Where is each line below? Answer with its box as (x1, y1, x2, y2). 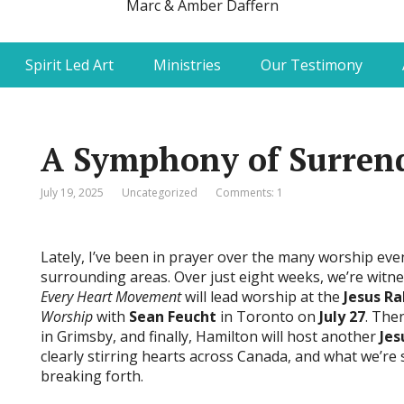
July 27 (319, 307, 366, 326)
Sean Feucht (129, 307, 217, 326)
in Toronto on (216, 307, 320, 326)
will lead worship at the (181, 287, 344, 307)
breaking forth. (41, 366, 144, 386)
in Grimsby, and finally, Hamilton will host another (41, 326, 381, 346)
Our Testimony (260, 55, 363, 75)
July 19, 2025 (41, 185, 105, 200)
